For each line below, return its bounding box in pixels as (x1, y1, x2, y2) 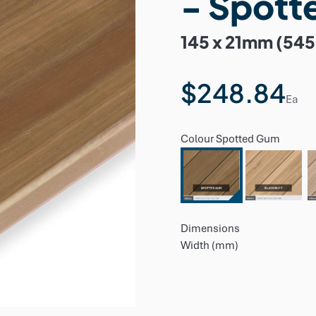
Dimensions (181, 221, 240, 236)
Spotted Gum (216, 132, 280, 146)
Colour (181, 132, 216, 146)
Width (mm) (181, 238, 238, 253)
